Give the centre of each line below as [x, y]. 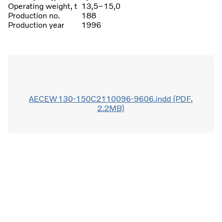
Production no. [34, 15]
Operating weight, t [43, 6]
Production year [36, 25]
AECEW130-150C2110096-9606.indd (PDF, [111, 99]
